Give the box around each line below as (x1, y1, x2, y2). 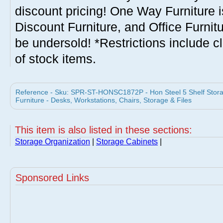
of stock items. (15, 52, 96, 66)
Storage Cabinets (96, 137, 158, 146)
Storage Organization (15, 137, 90, 146)
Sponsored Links (15, 172, 89, 183)
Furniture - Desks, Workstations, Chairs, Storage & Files (15, 96, 192, 104)
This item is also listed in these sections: (15, 124, 192, 135)
